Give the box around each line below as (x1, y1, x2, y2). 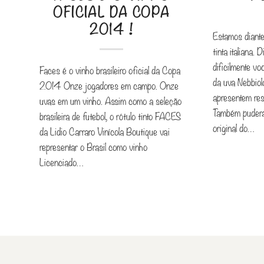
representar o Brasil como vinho (39, 138, 147, 154)
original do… (213, 120, 255, 136)
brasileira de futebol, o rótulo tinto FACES (39, 108, 181, 123)
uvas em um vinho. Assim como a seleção (39, 93, 181, 108)
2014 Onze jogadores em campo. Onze (39, 77, 179, 93)
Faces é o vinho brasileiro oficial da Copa (39, 62, 180, 77)
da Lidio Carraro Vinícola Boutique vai (39, 123, 170, 138)
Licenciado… (39, 154, 83, 169)
